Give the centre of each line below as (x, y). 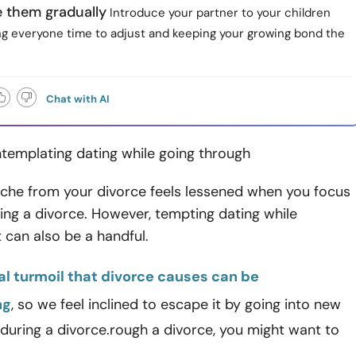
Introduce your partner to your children (219, 13)
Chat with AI (78, 99)
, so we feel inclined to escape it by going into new (176, 304)
